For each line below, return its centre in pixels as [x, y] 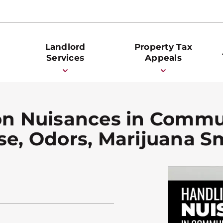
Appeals [163, 58]
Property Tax [163, 47]
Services [65, 58]
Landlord [65, 47]
